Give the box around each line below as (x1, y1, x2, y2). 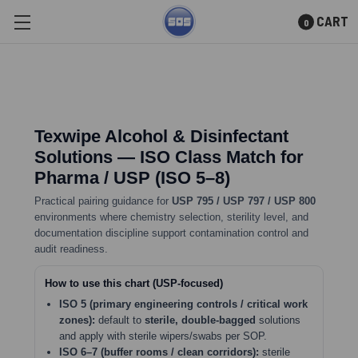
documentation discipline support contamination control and (34, 227, 308, 239)
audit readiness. (34, 243, 108, 255)
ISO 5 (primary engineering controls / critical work (59, 298, 308, 310)
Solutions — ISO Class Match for (34, 147, 304, 167)
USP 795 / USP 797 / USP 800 (172, 195, 316, 207)
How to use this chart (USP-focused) (45, 277, 223, 289)
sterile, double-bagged (145, 314, 256, 326)
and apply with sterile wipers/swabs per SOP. (59, 330, 267, 342)
